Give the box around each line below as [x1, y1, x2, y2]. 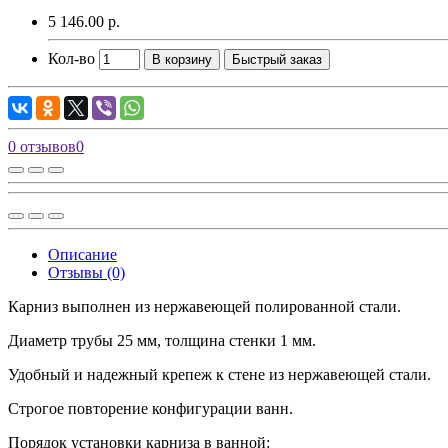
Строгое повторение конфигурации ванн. [8, 399, 293, 417]
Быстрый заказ [232, 51, 322, 67]
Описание [48, 245, 117, 263]
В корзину [152, 51, 212, 67]
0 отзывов [8, 137, 76, 155]
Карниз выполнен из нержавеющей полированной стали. [8, 297, 401, 315]
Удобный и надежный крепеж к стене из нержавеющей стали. [8, 365, 431, 383]
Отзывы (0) [48, 263, 125, 281]
